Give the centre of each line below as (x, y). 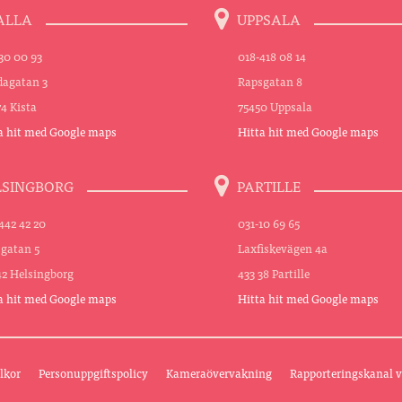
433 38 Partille (273, 273)
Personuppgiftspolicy (93, 372)
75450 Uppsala (275, 106)
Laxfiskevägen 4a (282, 248)
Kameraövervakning (218, 372)
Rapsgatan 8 (270, 81)
